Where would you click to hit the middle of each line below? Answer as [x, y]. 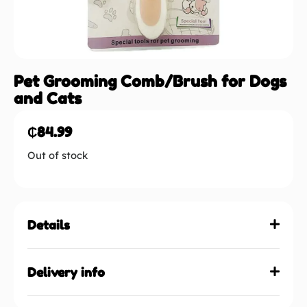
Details [49, 224]
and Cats [48, 98]
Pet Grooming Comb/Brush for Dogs [150, 81]
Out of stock [58, 155]
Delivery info [66, 272]
